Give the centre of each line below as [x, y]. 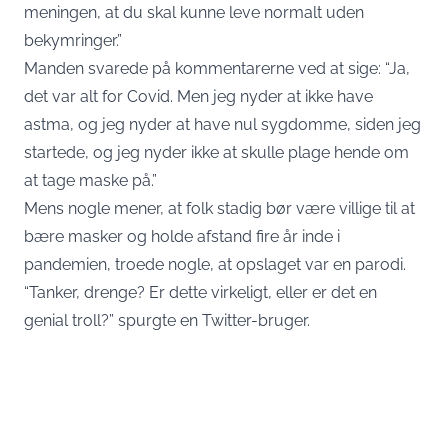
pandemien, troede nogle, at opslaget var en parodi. [215, 265]
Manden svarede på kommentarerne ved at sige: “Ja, [217, 69]
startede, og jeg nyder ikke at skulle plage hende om [216, 153]
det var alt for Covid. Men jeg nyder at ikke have [198, 97]
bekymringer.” [73, 41]
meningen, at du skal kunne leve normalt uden [194, 13]
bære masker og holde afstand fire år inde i [182, 237]
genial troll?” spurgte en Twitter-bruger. [167, 321]
